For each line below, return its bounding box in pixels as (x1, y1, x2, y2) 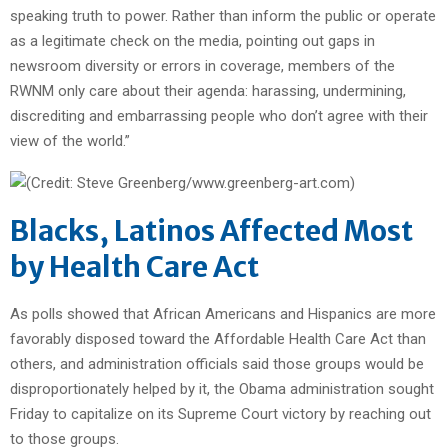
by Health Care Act (10, 248, 259, 285)
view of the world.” (10, 131, 130, 150)
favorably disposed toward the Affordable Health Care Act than (10, 329, 426, 348)
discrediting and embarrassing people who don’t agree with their (10, 106, 428, 125)
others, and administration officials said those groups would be (10, 354, 424, 373)
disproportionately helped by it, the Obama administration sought (10, 379, 434, 398)
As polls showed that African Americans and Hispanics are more (10, 304, 436, 323)
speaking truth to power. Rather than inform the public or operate (10, 6, 436, 25)
